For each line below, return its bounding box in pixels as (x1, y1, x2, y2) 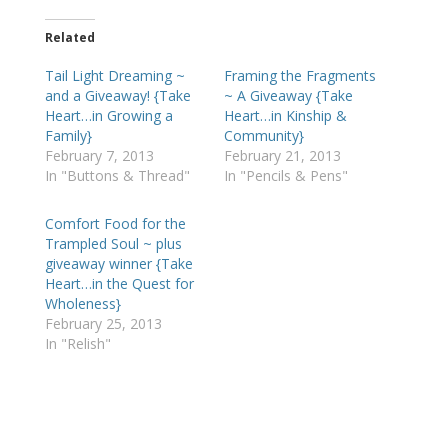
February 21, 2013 (223, 145, 341, 165)
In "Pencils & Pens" (223, 165, 348, 185)
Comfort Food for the (44, 213, 186, 233)
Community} (223, 125, 304, 145)
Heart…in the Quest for (44, 273, 194, 293)
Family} (44, 125, 92, 145)
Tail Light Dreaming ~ (44, 65, 185, 85)
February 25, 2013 (44, 313, 162, 333)
